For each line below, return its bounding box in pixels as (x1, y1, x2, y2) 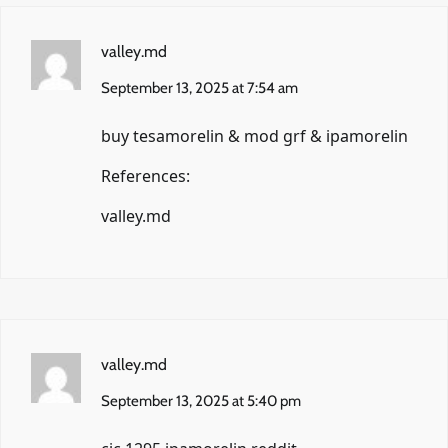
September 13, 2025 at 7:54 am (101, 78, 298, 97)
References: (101, 164, 190, 187)
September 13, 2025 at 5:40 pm (101, 391, 301, 410)
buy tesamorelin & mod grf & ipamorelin (101, 124, 408, 147)
